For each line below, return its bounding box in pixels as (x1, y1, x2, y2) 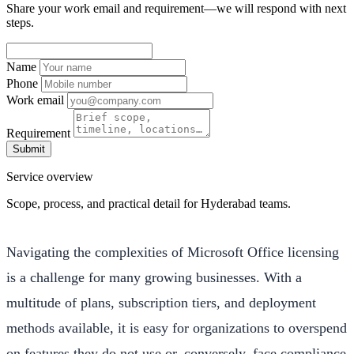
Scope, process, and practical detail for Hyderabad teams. (6, 196, 291, 210)
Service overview (6, 169, 93, 183)
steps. (6, 15, 34, 29)
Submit (13, 142, 45, 155)
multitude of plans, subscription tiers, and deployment (6, 294, 316, 311)
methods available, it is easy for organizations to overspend (6, 319, 347, 336)
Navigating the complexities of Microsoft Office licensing (6, 243, 339, 260)
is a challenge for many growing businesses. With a (6, 269, 302, 285)
